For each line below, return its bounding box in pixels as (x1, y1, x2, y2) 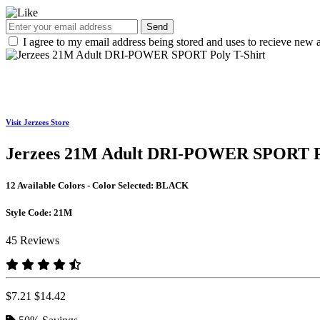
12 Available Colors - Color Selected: (6, 179, 156, 191)
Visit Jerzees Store (6, 118, 69, 127)
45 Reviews (6, 234, 59, 246)
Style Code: (6, 206, 54, 218)
